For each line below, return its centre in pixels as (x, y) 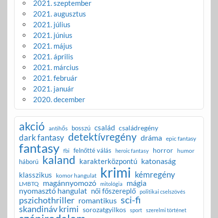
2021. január (53, 88)
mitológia (111, 183)
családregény (138, 127)
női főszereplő (113, 191)
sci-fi (130, 199)
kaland (59, 159)
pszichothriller (46, 200)
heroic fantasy (132, 150)
